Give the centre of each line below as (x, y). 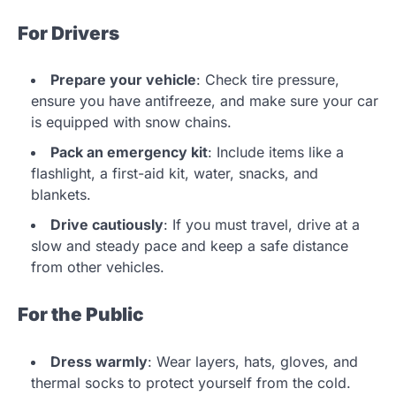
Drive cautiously (107, 225)
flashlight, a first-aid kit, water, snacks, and (175, 174)
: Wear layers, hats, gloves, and (253, 362)
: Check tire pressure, (268, 80)
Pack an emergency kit (129, 152)
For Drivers (69, 33)
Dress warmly (99, 362)
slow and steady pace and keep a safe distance (190, 246)
